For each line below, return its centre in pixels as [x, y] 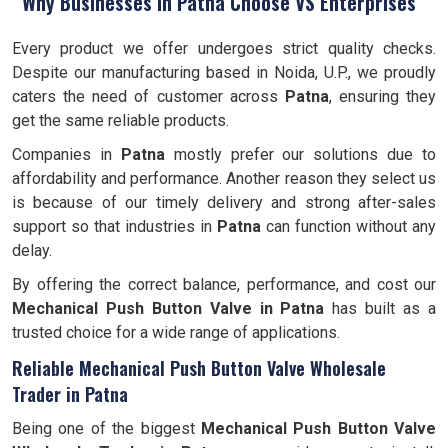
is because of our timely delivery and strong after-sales [224, 202]
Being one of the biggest [106, 428]
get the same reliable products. [120, 120]
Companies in [66, 154]
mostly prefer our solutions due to [300, 154]
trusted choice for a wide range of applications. [176, 332]
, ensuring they [382, 96]
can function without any [348, 226]
